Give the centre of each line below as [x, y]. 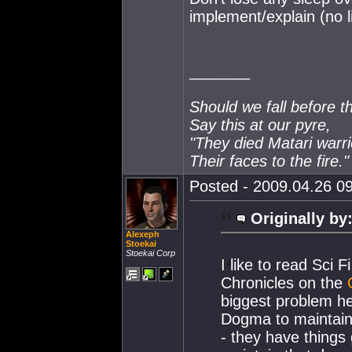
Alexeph [143, 234]
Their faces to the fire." [269, 161]
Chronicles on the [284, 282]
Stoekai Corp [150, 253]
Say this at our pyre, [260, 125]
